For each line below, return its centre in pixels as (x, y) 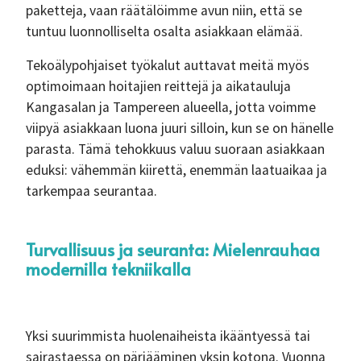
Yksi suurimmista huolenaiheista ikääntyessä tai (168, 336)
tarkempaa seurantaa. (91, 191)
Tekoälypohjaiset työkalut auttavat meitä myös (168, 65)
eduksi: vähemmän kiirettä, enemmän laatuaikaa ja (176, 170)
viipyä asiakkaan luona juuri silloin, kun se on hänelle (180, 128)
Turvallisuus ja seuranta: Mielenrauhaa (173, 249)
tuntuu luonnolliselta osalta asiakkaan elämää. (164, 31)
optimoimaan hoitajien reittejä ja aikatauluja (158, 86)
